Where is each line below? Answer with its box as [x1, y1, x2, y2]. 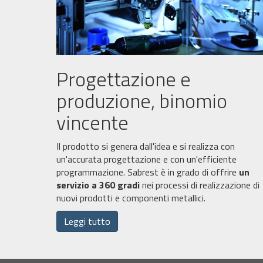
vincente [56, 107, 129, 138]
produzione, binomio [56, 85, 227, 116]
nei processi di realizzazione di [141, 178, 259, 193]
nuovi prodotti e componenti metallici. [56, 191, 205, 205]
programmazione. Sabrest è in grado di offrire [56, 165, 239, 180]
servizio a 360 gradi [56, 178, 142, 193]
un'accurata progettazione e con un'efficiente [56, 152, 237, 167]
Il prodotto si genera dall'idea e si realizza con [56, 139, 235, 154]
